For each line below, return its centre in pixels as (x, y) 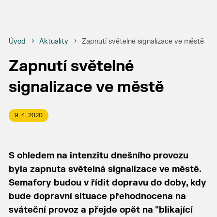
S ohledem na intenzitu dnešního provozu (98, 156)
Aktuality (54, 41)
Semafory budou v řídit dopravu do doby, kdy (107, 183)
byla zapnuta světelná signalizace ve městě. (105, 169)
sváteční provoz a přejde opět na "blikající (101, 210)
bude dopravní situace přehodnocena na (97, 196)
